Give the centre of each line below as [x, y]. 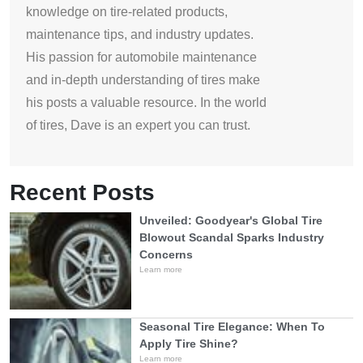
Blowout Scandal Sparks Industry [232, 238]
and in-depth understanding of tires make [143, 80]
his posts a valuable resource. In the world [146, 103]
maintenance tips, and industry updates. [140, 35]
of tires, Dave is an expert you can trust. [138, 126]
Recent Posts [82, 193]
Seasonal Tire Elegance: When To [232, 327]
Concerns [166, 255]
